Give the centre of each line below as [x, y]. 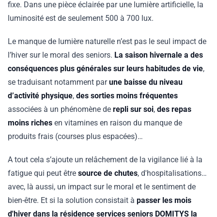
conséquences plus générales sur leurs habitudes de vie [105, 69]
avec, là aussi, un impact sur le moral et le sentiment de [102, 187]
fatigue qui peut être [43, 173]
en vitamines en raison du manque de [117, 123]
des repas [174, 109]
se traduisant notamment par [58, 82]
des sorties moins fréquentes [127, 96]
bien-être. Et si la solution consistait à [72, 200]
